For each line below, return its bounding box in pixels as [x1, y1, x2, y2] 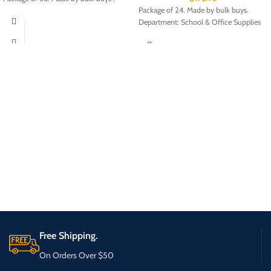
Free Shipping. [39, 230, 97, 241]
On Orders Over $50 [39, 250, 114, 261]
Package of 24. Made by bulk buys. [139, 5, 249, 15]
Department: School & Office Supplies [139, 18, 261, 27]
